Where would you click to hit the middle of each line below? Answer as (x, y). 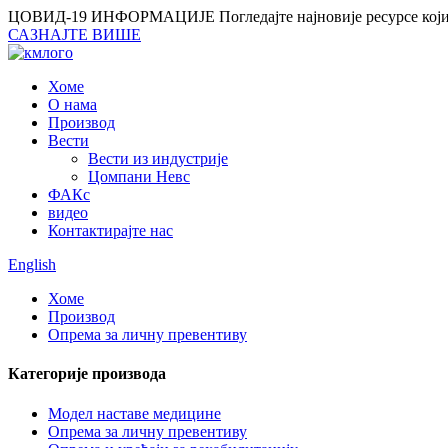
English (32, 264)
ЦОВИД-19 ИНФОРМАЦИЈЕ (111, 16)
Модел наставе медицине (134, 413)
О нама (72, 104)
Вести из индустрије (158, 158)
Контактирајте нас (110, 230)
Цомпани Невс (139, 176)
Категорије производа (87, 374)
